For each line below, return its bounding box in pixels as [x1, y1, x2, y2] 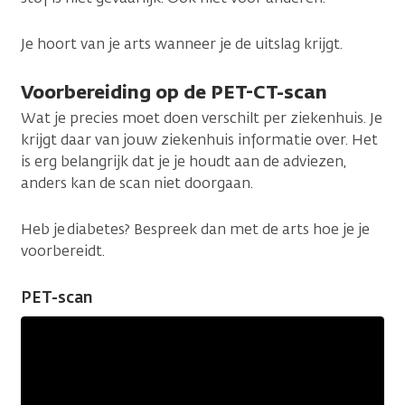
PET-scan [21, 287, 92, 307]
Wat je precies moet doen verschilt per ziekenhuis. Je [21, 108, 382, 127]
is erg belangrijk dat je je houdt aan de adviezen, [21, 151, 346, 171]
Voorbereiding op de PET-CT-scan [21, 79, 327, 104]
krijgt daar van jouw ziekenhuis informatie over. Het [21, 129, 378, 149]
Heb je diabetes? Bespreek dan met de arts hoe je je [21, 219, 370, 239]
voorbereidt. [21, 240, 105, 260]
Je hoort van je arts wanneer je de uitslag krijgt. [21, 33, 343, 53]
